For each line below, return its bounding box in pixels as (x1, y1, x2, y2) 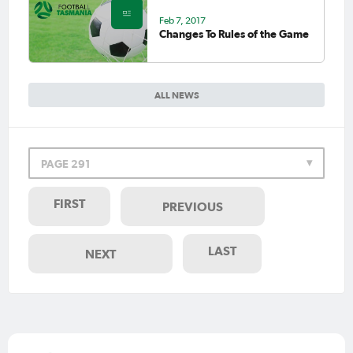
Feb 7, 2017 (158, 15, 206, 25)
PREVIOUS (162, 199, 223, 214)
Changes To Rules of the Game (158, 27, 309, 40)
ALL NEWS (154, 90, 199, 101)
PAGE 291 (41, 158, 91, 171)
